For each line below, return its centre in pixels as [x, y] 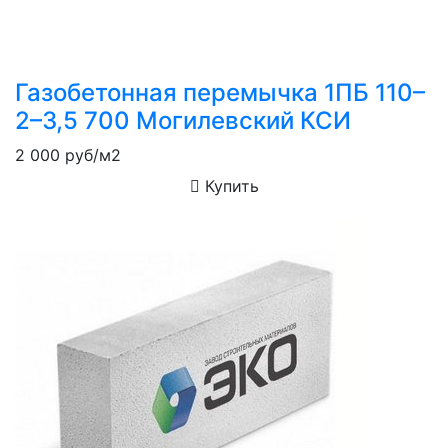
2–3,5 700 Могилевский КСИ [183, 120]
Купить [229, 185]
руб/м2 [90, 154]
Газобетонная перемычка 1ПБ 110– [220, 92]
